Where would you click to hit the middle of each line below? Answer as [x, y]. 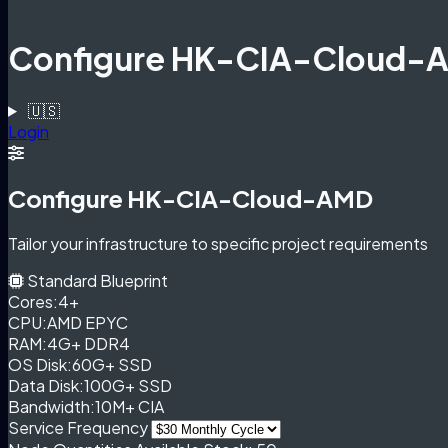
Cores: [33, 301]
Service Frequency [78, 427]
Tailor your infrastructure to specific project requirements [218, 243]
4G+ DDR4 [88, 343]
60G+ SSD [112, 364]
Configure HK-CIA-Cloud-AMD [190, 197]
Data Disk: [46, 385]
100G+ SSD [128, 385]
